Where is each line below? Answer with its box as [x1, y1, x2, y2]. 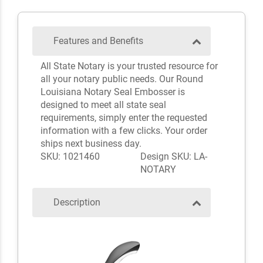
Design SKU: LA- [140, 151, 207, 163]
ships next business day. [40, 138, 141, 150]
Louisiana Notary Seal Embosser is [40, 86, 185, 98]
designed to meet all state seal [40, 99, 166, 111]
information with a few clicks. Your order [40, 125, 207, 137]
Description [53, 197, 100, 208]
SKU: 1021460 [40, 151, 100, 163]
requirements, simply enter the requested [40, 112, 207, 124]
